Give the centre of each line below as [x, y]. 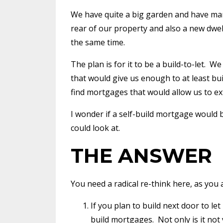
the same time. [98, 42]
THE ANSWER [141, 155]
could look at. [95, 128]
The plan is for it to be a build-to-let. [138, 64]
